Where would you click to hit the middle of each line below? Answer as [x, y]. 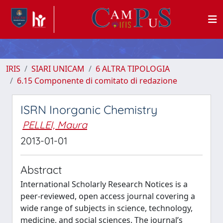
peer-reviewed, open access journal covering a [108, 196]
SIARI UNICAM [58, 69]
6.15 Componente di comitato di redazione [97, 81]
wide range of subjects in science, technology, [107, 208]
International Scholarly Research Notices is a [104, 184]
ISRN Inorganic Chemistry [89, 110]
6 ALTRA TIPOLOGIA [133, 69]
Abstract [41, 169]
